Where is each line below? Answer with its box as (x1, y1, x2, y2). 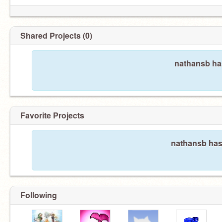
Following (20, 189, 57, 201)
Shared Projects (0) (20, 30, 92, 41)
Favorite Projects (20, 110, 84, 121)
